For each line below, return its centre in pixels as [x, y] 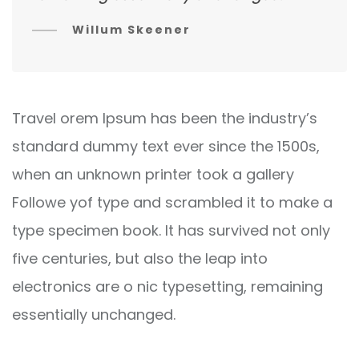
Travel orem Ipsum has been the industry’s [165, 119]
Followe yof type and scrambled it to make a [172, 203]
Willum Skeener [131, 30]
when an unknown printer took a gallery [153, 175]
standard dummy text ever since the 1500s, [166, 147]
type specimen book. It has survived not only [171, 231]
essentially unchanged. [94, 315]
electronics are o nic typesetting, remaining [167, 287]
